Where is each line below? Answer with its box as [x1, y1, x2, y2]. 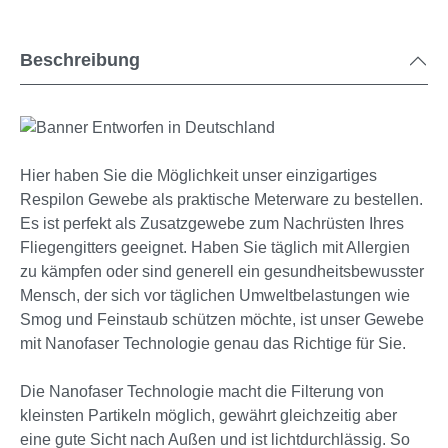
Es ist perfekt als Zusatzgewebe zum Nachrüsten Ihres [20, 215, 404, 233]
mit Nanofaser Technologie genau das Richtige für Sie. [20, 335, 406, 353]
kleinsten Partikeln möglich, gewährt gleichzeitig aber [20, 407, 397, 425]
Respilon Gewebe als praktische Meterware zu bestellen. [20, 191, 423, 209]
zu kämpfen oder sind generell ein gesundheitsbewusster [20, 263, 424, 281]
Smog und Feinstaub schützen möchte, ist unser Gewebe [20, 311, 424, 329]
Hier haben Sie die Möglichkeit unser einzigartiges [20, 167, 377, 185]
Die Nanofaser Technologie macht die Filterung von [20, 383, 384, 401]
